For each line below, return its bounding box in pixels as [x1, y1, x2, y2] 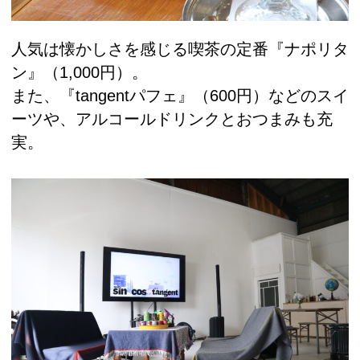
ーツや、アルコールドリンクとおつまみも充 [11, 109, 333, 128]
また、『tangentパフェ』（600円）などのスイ [11, 86, 349, 104]
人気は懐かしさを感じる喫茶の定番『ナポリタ [11, 39, 349, 58]
